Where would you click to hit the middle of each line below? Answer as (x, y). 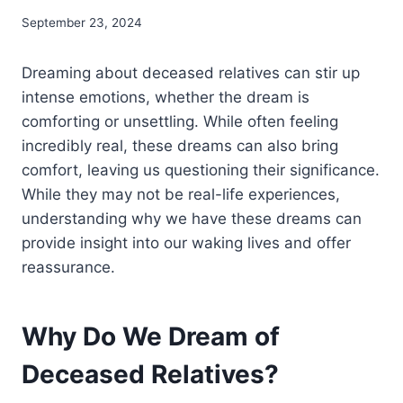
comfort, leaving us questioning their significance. (201, 170)
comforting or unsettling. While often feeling (180, 122)
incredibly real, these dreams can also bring (180, 146)
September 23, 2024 (82, 23)
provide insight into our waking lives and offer (186, 243)
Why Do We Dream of (151, 337)
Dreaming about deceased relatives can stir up (191, 73)
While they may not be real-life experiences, (181, 195)
